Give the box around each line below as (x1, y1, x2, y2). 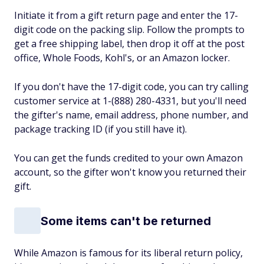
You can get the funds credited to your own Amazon (14, 151, 243, 164)
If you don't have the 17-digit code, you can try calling (14, 80, 249, 93)
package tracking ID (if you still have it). (14, 123, 187, 136)
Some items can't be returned (41, 213, 211, 228)
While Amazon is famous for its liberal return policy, (14, 246, 243, 259)
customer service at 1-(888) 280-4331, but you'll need (14, 94, 246, 107)
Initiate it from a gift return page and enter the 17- (14, 9, 238, 22)
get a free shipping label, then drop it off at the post (14, 37, 245, 50)
